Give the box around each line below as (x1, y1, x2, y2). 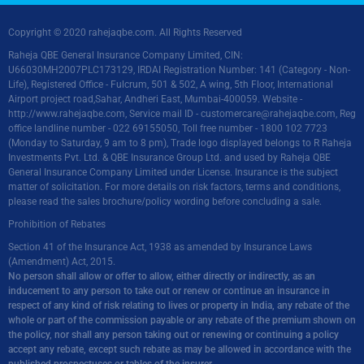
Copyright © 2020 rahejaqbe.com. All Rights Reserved (8, 27, 242, 38)
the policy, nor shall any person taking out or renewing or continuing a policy (8, 329, 339, 340)
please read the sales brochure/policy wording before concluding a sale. (8, 196, 322, 207)
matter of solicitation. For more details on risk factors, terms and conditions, (8, 181, 340, 193)
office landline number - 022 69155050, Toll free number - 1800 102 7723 (8, 123, 327, 134)
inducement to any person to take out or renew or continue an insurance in (8, 285, 330, 297)
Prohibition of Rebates (8, 219, 106, 230)
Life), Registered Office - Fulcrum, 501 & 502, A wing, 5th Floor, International (8, 79, 333, 90)
